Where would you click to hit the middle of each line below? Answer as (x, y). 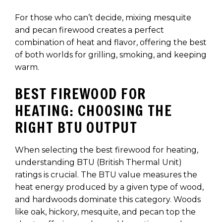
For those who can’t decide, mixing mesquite (103, 18)
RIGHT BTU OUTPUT (76, 128)
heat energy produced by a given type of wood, (109, 187)
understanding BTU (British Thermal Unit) (98, 163)
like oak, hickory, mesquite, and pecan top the (105, 212)
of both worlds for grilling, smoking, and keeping (111, 55)
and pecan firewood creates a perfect (89, 30)
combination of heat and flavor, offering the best (111, 43)
